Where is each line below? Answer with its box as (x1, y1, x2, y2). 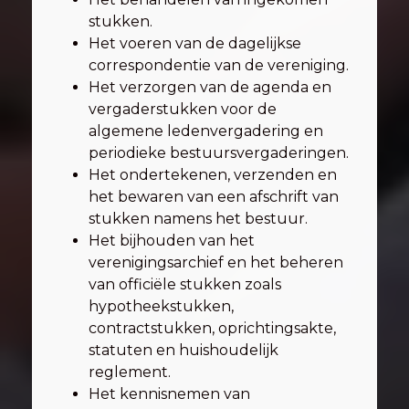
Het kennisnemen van (89, 385, 250, 403)
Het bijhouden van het (89, 232, 255, 249)
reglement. (89, 363, 171, 381)
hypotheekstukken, (89, 298, 234, 315)
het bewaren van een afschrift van (89, 188, 339, 205)
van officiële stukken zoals (89, 276, 281, 293)
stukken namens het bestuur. (89, 210, 308, 227)
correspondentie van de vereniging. (89, 57, 349, 74)
